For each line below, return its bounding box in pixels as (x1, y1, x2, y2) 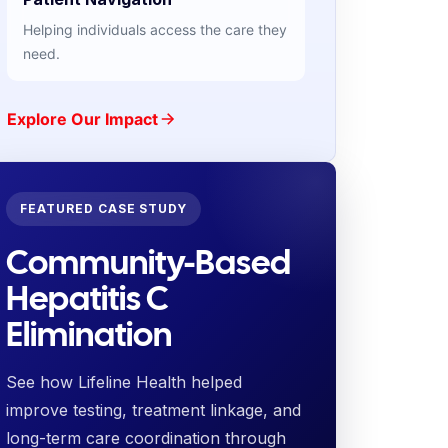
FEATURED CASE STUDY (19, 201, 188, 216)
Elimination (5, 312, 172, 356)
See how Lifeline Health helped (5, 372, 242, 392)
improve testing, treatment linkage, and (5, 400, 301, 420)
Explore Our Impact (6, 109, 158, 129)
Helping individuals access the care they (22, 21, 287, 38)
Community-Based (5, 240, 291, 284)
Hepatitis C (5, 276, 169, 320)
